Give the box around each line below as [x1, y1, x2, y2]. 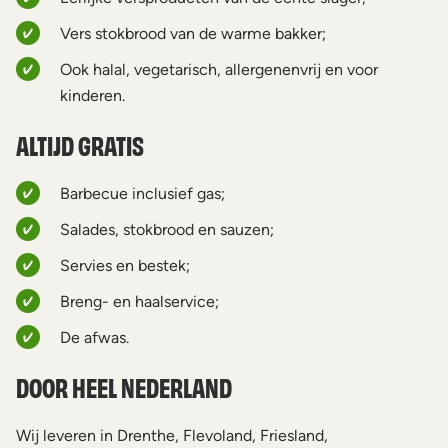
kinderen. [60, 86, 125, 105]
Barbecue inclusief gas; [60, 184, 225, 203]
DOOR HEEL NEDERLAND [16, 371, 232, 403]
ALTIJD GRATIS [16, 129, 144, 161]
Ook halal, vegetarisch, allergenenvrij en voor [60, 60, 378, 79]
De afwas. [60, 328, 129, 347]
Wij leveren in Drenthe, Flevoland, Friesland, [16, 426, 328, 445]
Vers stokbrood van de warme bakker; [60, 24, 326, 43]
